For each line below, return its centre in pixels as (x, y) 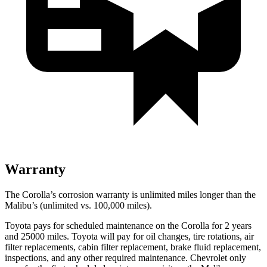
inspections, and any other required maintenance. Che (105, 257)
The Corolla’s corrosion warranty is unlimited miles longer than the (130, 194)
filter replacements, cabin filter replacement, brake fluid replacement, (133, 247)
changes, (174, 236)
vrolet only (226, 257)
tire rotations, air (222, 236)
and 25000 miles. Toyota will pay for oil (81, 236)
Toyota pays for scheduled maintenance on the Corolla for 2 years (128, 225)
